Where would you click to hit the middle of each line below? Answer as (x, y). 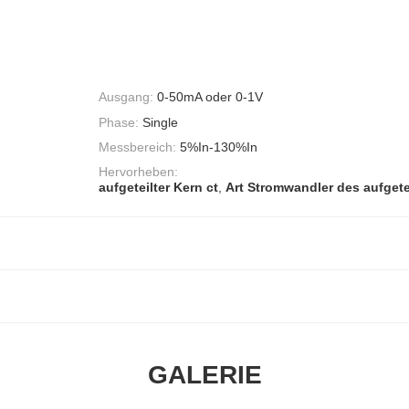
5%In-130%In (219, 147)
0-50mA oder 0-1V (210, 97)
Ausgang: (126, 97)
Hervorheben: (138, 172)
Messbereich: (137, 147)
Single (160, 122)
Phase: (119, 122)
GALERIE (204, 375)
